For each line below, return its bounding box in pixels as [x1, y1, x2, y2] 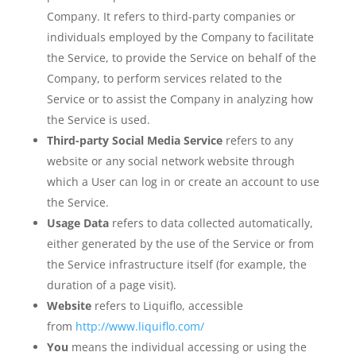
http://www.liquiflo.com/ [75, 319, 204, 334]
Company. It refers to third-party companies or [46, 9, 296, 24]
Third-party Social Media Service [46, 133, 226, 148]
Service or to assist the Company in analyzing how [46, 91, 313, 106]
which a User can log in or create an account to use [46, 174, 319, 189]
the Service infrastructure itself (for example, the [46, 257, 307, 272]
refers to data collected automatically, [111, 215, 313, 230]
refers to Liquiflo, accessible [94, 298, 243, 313]
